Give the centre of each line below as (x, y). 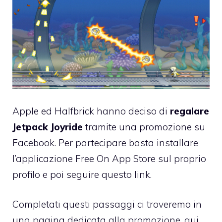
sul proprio (181, 158)
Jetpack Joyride (48, 127)
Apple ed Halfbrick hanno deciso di (91, 111)
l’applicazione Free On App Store (84, 158)
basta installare (164, 142)
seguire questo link (108, 174)
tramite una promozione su (144, 127)
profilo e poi (39, 174)
